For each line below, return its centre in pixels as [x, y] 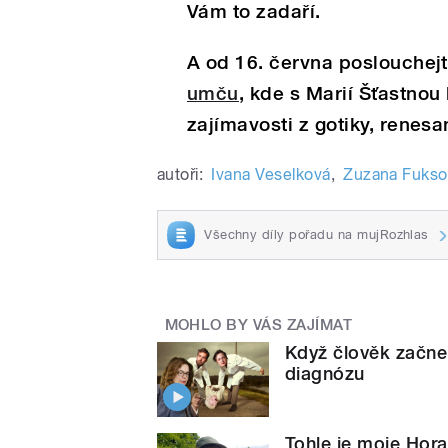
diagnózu [325, 374]
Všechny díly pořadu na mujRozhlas [316, 234]
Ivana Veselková [271, 174]
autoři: [180, 174]
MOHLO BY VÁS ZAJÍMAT [258, 324]
